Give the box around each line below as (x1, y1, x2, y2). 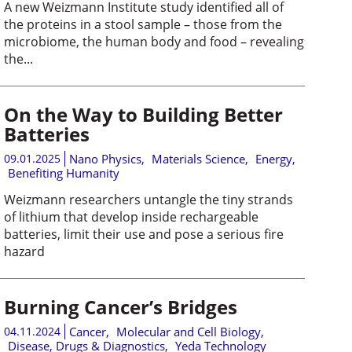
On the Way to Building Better (3, 101, 283, 127)
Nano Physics (68, 151, 141, 167)
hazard (3, 243, 45, 260)
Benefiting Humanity (7, 165, 119, 181)
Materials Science (151, 151, 245, 167)
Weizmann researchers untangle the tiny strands (3, 191, 293, 208)
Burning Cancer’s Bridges (3, 294, 237, 320)
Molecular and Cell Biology (115, 324, 261, 339)
